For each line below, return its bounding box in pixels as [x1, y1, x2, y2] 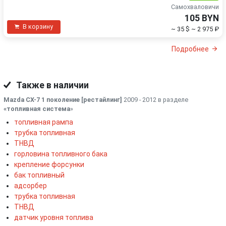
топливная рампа [14, 118, 73, 127]
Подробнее [171, 45, 209, 53]
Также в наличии [15, 80, 89, 91]
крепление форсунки [14, 160, 84, 169]
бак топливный [14, 171, 65, 180]
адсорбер [14, 182, 47, 190]
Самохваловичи [171, 3, 219, 11]
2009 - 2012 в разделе [122, 96, 188, 104]
